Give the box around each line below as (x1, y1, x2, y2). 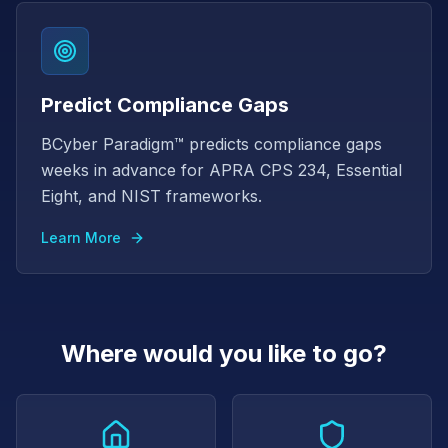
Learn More (41, 229, 121, 246)
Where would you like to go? (61, 339, 387, 368)
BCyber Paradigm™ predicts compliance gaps (41, 134, 382, 154)
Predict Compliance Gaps (41, 93, 289, 117)
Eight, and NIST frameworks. (41, 186, 262, 206)
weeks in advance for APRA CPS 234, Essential (41, 160, 402, 180)
